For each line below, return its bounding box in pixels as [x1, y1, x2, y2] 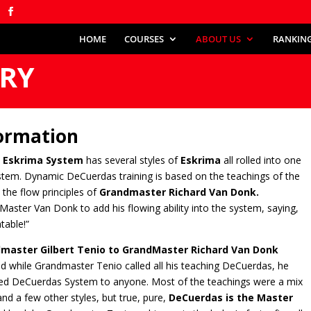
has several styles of [83, 153, 181, 167]
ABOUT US [196, 32, 241, 45]
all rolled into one [221, 153, 302, 167]
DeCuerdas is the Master [169, 290, 294, 304]
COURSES [124, 32, 164, 45]
